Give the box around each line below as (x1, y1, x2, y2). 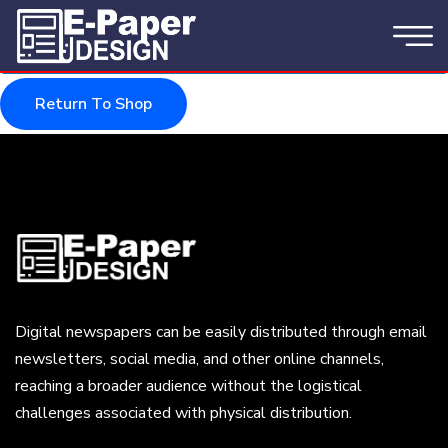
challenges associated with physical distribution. (15, 402, 352, 424)
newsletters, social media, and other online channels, (15, 348, 384, 370)
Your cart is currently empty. (41, 35, 219, 55)
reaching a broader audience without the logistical (15, 375, 362, 397)
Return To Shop (35, 93, 152, 115)
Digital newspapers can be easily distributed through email (15, 321, 427, 343)
